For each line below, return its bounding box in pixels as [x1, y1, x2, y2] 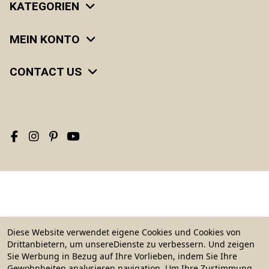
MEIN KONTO [10, 32, 80, 46]
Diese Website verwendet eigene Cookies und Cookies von [7, 226, 241, 238]
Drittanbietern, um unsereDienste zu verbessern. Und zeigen [7, 238, 255, 250]
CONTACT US [10, 65, 82, 79]
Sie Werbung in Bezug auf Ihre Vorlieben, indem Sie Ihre [7, 250, 237, 262]
